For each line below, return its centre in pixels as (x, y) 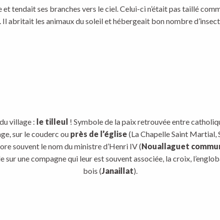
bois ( (92, 171)
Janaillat (117, 171)
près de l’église (98, 134)
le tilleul (52, 122)
